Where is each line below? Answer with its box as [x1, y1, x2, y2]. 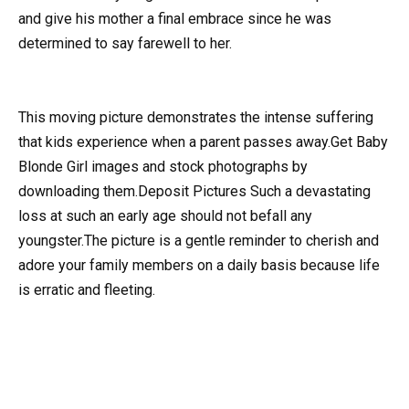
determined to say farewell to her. [18, 34, 232, 52]
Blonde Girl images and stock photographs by [18, 158, 308, 176]
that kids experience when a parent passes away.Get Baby [18, 133, 388, 152]
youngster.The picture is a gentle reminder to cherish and [18, 232, 379, 250]
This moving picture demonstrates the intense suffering [18, 109, 373, 127]
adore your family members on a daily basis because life [18, 257, 380, 275]
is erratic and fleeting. [18, 281, 155, 299]
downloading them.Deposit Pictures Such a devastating [18, 183, 371, 201]
